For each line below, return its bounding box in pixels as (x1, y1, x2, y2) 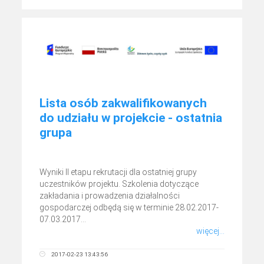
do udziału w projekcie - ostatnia (39, 110, 223, 125)
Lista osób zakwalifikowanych (39, 95, 207, 110)
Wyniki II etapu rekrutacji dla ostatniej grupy (39, 167, 197, 177)
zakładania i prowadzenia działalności (39, 190, 180, 200)
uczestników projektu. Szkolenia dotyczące (39, 179, 199, 189)
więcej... (196, 226, 225, 236)
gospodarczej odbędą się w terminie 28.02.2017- (39, 202, 219, 212)
